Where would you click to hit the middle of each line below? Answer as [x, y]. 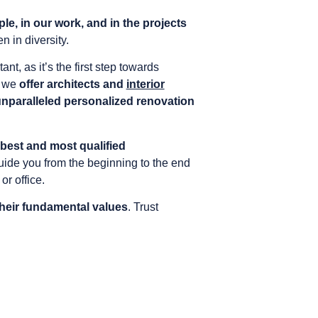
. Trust [143, 207]
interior [145, 84]
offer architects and [72, 84]
